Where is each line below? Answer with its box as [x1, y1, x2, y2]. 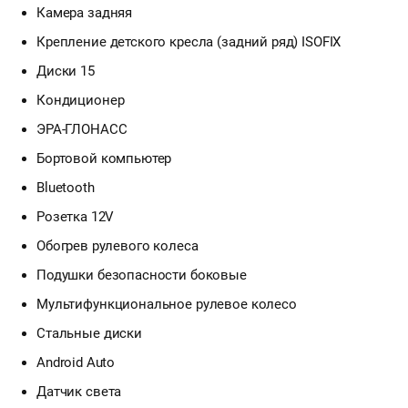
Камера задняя [36, 4, 133, 21]
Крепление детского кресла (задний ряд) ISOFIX [36, 33, 342, 50]
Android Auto [36, 353, 116, 371]
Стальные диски [36, 324, 142, 342]
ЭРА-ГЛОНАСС [36, 120, 127, 138]
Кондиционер [36, 91, 125, 108]
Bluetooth [36, 178, 95, 196]
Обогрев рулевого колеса [36, 237, 199, 254]
